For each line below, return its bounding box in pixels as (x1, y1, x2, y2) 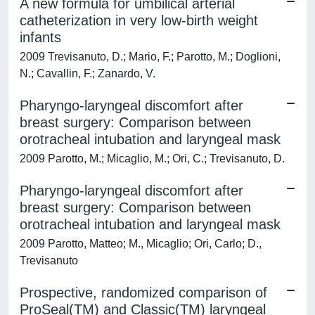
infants (20, 30, 61, 45)
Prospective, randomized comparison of (20, 285, 267, 300)
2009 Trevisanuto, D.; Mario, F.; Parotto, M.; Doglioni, (20, 51, 281, 63)
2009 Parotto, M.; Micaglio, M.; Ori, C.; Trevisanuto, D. (20, 153, 285, 165)
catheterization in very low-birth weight (20, 13, 258, 28)
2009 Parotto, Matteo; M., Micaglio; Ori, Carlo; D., (20, 238, 262, 250)
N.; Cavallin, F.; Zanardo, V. (20, 67, 155, 79)
